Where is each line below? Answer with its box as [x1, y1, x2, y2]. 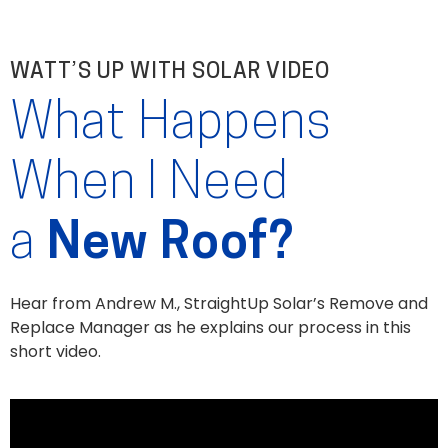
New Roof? [47, 220, 294, 272]
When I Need [10, 160, 289, 212]
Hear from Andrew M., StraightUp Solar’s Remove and [10, 292, 428, 316]
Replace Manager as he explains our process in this [10, 316, 411, 340]
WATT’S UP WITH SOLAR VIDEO [10, 61, 335, 85]
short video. [10, 340, 101, 364]
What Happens [10, 100, 332, 152]
